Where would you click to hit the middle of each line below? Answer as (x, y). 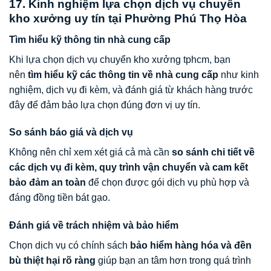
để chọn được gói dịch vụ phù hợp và (168, 183)
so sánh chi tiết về (213, 152)
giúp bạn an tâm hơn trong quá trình (173, 261)
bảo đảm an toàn (47, 183)
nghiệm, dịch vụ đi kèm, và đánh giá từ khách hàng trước (131, 90)
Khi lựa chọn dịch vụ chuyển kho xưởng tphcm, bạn (120, 59)
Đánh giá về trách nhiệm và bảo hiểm (94, 226)
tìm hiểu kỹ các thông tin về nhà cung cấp (123, 74)
